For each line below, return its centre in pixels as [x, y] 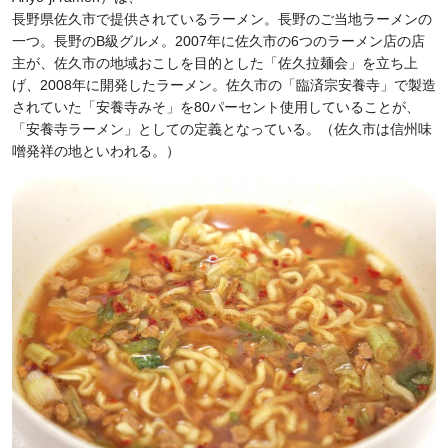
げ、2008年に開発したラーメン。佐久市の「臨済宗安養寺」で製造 [224, 85]
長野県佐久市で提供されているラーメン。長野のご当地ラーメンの [222, 19]
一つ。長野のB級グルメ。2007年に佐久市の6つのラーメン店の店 [218, 41]
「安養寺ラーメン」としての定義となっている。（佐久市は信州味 [222, 129]
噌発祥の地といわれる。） [96, 151]
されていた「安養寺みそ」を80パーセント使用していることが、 [216, 107]
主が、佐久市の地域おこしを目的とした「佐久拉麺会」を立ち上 [215, 63]
